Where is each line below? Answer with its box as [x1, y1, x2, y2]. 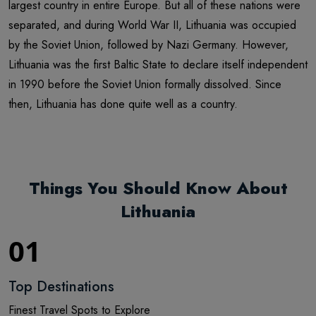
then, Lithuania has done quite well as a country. [8, 96, 238, 113]
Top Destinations [8, 276, 114, 298]
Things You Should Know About [28, 176, 288, 201]
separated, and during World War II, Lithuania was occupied [8, 17, 296, 34]
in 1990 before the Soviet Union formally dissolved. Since [8, 76, 281, 93]
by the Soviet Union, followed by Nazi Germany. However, [8, 37, 288, 54]
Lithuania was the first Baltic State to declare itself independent [8, 56, 308, 73]
